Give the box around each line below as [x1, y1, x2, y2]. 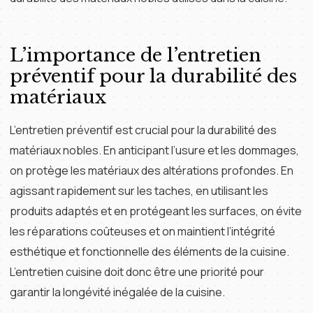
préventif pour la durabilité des [10, 65, 297, 87]
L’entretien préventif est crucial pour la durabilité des [10, 122, 277, 138]
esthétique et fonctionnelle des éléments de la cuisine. [10, 244, 289, 259]
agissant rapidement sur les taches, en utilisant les [10, 183, 268, 198]
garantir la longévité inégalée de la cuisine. [10, 284, 225, 300]
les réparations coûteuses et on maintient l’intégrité [10, 224, 275, 239]
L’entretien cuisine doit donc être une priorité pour [10, 264, 264, 279]
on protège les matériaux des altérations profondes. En [10, 163, 293, 178]
